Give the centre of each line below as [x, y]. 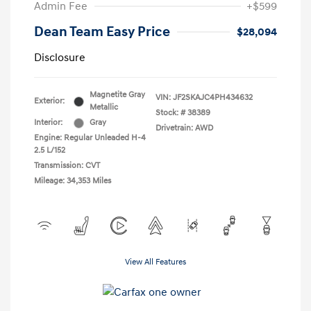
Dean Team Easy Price [102, 32]
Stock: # [170, 113]
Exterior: [49, 101]
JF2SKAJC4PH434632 [213, 98]
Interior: [48, 123]
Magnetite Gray [117, 95]
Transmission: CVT [67, 166]
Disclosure [60, 58]
